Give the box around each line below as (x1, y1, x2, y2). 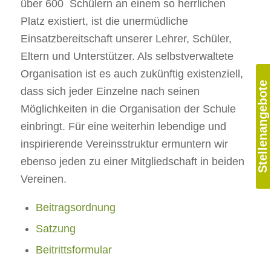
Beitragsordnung (35, 201, 116, 214)
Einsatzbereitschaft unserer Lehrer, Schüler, (20, 33, 232, 45)
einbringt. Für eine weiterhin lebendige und (20, 120, 226, 133)
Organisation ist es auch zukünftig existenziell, (20, 68, 243, 80)
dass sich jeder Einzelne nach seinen (20, 85, 200, 98)
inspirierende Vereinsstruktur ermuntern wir (20, 138, 228, 151)
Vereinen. (20, 173, 67, 186)
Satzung (35, 223, 76, 235)
